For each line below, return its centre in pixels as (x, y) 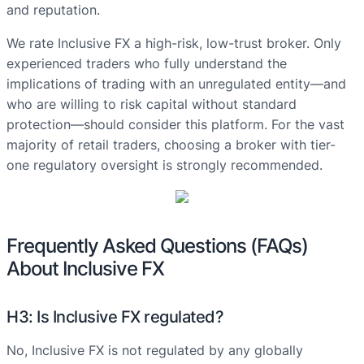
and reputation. (53, 10)
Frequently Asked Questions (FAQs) (157, 246)
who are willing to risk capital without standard (152, 104)
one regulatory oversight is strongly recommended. (165, 165)
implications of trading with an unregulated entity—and (176, 84)
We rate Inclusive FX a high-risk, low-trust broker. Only (174, 43)
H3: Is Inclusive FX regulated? (115, 317)
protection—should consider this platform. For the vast (175, 125)
